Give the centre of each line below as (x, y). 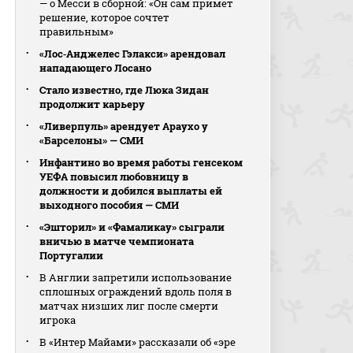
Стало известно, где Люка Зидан (124, 90)
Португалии (72, 255)
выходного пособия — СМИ (110, 205)
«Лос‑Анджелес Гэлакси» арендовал (133, 54)
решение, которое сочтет (105, 17)
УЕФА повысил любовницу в (114, 176)
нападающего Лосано (96, 68)
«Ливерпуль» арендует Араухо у (124, 126)
